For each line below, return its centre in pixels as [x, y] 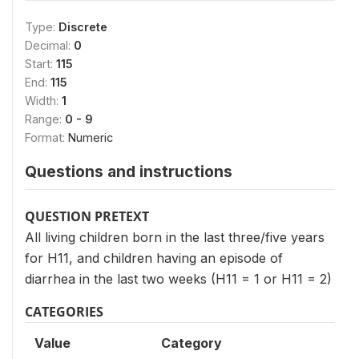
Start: [40, 63]
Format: [46, 137]
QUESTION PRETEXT [87, 216]
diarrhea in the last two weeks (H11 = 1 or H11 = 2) [178, 278]
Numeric [91, 137]
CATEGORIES [64, 311]
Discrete [83, 26]
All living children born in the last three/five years [175, 237]
